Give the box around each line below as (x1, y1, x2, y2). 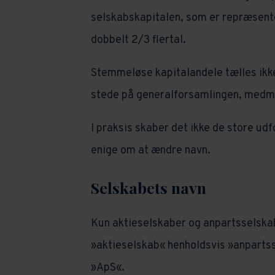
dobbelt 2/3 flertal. (90, 33, 186, 48)
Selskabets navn (90, 177, 206, 198)
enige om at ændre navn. (90, 144, 211, 158)
